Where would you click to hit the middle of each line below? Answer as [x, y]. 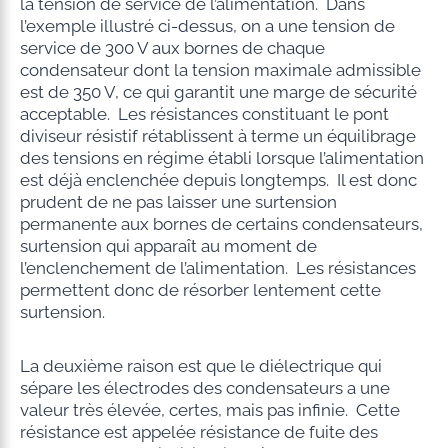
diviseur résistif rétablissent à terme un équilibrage [217, 135]
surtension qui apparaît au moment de [168, 245]
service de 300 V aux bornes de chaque [172, 47]
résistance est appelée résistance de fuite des [198, 431]
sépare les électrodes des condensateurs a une [204, 387]
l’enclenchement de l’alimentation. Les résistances [217, 267]
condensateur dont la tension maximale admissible [220, 69]
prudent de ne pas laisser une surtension [178, 201]
